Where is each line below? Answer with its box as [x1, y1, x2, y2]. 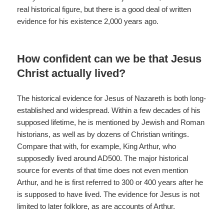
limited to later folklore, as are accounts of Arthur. [17, 201, 175, 210]
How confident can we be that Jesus [17, 52, 202, 65]
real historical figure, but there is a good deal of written [17, 4, 191, 13]
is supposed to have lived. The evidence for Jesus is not [17, 189, 200, 198]
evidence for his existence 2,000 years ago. [17, 16, 159, 25]
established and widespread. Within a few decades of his [17, 105, 201, 114]
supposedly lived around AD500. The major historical [17, 153, 188, 162]
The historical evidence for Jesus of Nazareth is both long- [17, 93, 206, 102]
